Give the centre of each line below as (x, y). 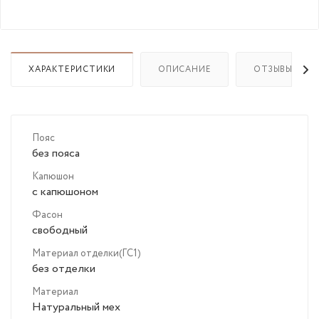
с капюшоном (65, 192)
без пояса (56, 154)
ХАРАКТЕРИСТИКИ (72, 70)
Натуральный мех (76, 308)
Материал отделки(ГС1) (87, 254)
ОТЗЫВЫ (273, 70)
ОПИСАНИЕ (185, 70)
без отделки (64, 269)
